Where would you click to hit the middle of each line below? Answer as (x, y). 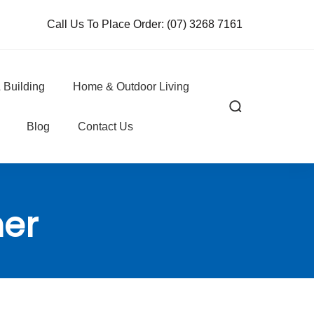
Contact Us (105, 127)
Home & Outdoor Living (131, 87)
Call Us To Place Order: (105, 24)
